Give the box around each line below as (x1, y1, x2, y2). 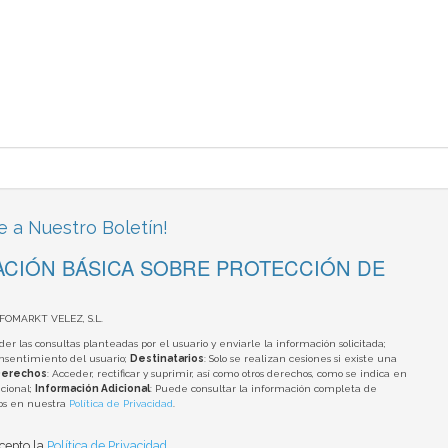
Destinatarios (129, 353, 204, 365)
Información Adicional (34, 383, 150, 395)
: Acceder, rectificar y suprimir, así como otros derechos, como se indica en (46, 368, 407, 380)
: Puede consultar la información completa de (149, 383, 377, 395)
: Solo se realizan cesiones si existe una (203, 353, 397, 365)
